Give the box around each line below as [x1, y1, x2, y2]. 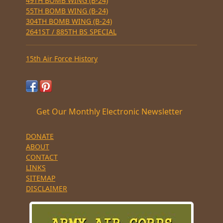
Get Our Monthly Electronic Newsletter [36, 106, 183, 117]
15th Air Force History [26, 54, 98, 64]
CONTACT [26, 152, 58, 162]
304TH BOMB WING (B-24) [26, 16, 112, 26]
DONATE [26, 131, 54, 141]
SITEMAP [26, 173, 55, 183]
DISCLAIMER [26, 183, 67, 193]
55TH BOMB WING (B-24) [26, 6, 108, 16]
